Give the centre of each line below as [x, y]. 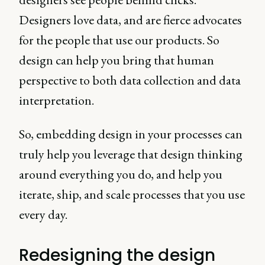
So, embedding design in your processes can [131, 134]
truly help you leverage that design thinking [131, 154]
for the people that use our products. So [119, 40]
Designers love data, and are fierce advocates [130, 20]
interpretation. [56, 100]
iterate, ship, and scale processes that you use [132, 194]
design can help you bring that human [117, 60]
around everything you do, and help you [121, 174]
